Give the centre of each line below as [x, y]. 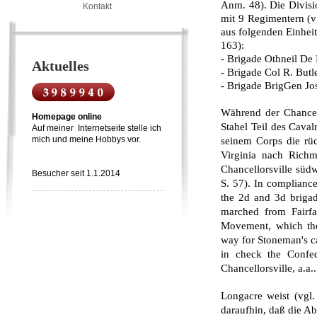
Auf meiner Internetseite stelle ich [97, 128]
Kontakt [97, 6]
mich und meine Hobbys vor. [86, 139]
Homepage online [67, 117]
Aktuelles [60, 66]
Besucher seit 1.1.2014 [76, 173]
